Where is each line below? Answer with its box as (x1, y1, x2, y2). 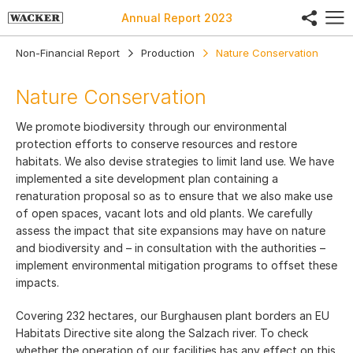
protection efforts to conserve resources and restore (16, 137, 297, 150)
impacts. (16, 276, 59, 289)
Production (141, 46, 195, 59)
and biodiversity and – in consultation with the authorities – (16, 241, 325, 255)
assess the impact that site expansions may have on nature (16, 224, 325, 237)
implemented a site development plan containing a (16, 172, 278, 185)
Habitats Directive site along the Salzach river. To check (16, 326, 308, 340)
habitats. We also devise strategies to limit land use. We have (16, 154, 334, 168)
